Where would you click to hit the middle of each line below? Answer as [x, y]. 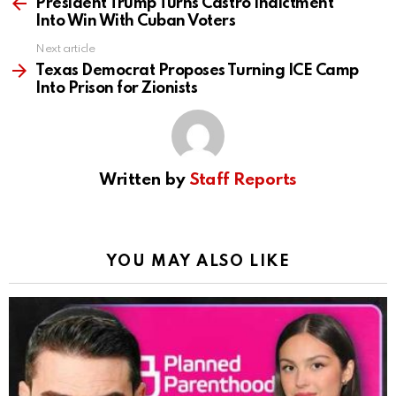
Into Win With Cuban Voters [136, 22]
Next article [65, 49]
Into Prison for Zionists [117, 89]
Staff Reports [243, 180]
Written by [144, 180]
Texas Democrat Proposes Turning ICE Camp [197, 71]
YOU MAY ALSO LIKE [198, 262]
